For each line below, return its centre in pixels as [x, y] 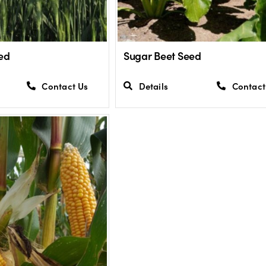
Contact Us [65, 85]
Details [153, 85]
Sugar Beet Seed [162, 56]
